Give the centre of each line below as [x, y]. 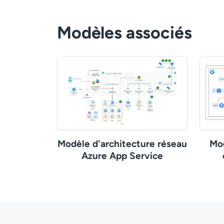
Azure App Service [122, 155]
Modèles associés [124, 33]
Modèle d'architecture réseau [122, 143]
